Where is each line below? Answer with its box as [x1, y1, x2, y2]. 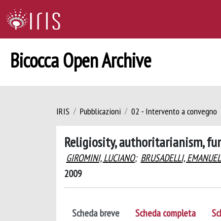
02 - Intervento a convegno [131, 106, 217, 117]
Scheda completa [135, 207, 196, 220]
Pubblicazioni [80, 106, 121, 117]
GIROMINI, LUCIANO [66, 151, 135, 164]
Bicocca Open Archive [10, 47, 151, 73]
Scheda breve [72, 207, 119, 220]
